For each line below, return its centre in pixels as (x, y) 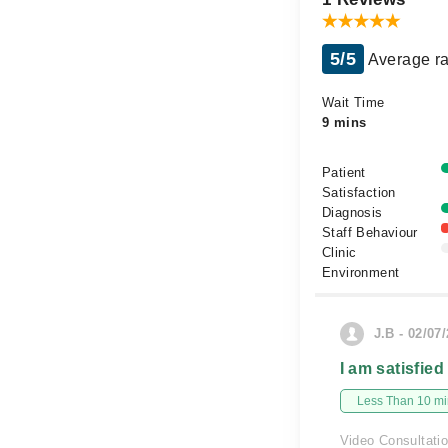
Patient (344, 172)
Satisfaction (359, 192)
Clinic (339, 252)
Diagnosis (352, 212)
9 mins (344, 122)
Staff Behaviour (370, 232)
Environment (361, 272)
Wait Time (353, 102)
